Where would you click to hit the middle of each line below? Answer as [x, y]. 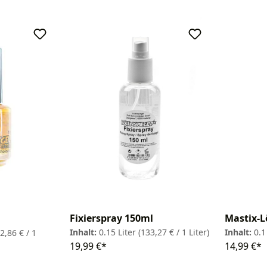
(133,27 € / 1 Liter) [174, 232]
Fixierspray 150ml [111, 218]
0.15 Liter [119, 232]
